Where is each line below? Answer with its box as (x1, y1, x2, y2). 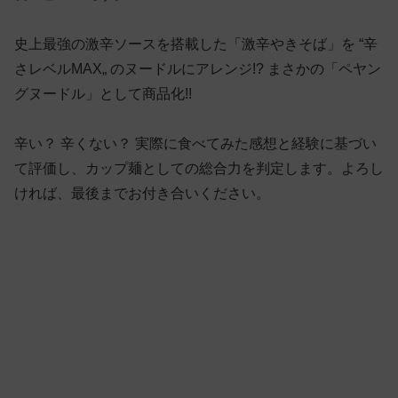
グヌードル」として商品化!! (14, 85, 192, 101)
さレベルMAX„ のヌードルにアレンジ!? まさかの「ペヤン (14, 60, 381, 76)
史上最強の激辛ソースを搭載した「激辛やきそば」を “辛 (14, 36, 378, 52)
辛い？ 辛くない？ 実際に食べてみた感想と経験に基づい (14, 135, 377, 151)
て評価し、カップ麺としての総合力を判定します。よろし (14, 160, 384, 176)
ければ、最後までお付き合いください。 (14, 185, 270, 201)
